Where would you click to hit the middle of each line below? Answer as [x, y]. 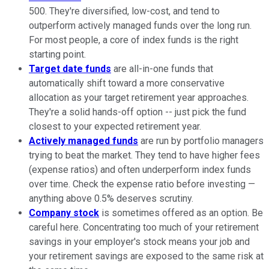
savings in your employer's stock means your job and [139, 241]
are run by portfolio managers [201, 141]
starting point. [57, 54]
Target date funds [70, 68]
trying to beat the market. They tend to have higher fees [144, 155]
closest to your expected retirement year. [115, 126]
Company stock [64, 213]
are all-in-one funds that [162, 68]
